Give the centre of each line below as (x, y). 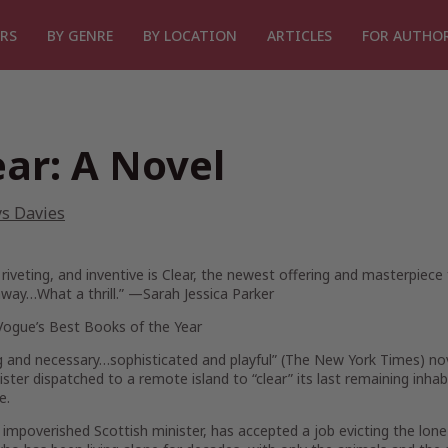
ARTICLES (299, 35)
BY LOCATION (190, 35)
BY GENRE (80, 35)
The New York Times (352, 359)
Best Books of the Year (125, 326)
